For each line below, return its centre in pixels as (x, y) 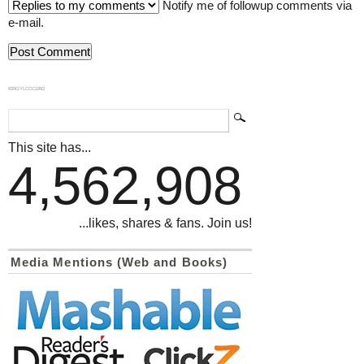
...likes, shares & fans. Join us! (165, 223)
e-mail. (26, 22)
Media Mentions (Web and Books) (119, 262)
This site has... (50, 147)
